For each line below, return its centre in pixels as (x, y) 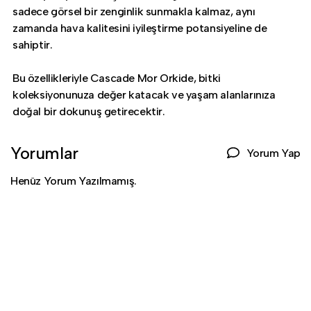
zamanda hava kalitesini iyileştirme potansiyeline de (140, 28)
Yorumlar (44, 153)
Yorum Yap (273, 153)
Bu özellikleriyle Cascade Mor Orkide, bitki (117, 78)
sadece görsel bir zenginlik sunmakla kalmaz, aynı (134, 12)
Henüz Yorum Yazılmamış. (74, 181)
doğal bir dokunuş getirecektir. (89, 112)
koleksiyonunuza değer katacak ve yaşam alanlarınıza (144, 95)
